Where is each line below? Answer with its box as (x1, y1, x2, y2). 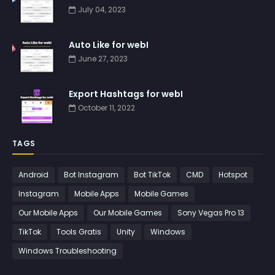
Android (18, 169, 48, 180)
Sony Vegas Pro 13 (177, 207, 244, 218)
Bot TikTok (134, 169, 171, 180)
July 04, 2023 (78, 4, 126, 15)
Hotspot (219, 169, 247, 180)
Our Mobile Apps (18, 207, 78, 218)
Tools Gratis (56, 227, 101, 237)
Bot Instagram (64, 169, 118, 180)
